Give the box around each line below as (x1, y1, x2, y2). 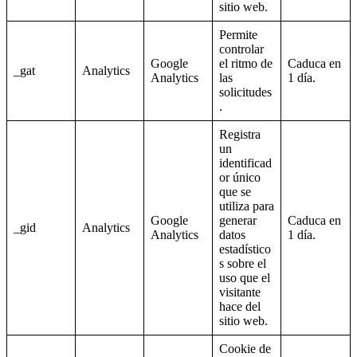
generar (219, 214, 257, 228)
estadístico (219, 242, 271, 257)
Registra (219, 127, 261, 142)
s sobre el (219, 257, 266, 271)
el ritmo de (219, 57, 273, 71)
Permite (219, 28, 257, 42)
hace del (219, 300, 261, 314)
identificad (219, 156, 272, 171)
